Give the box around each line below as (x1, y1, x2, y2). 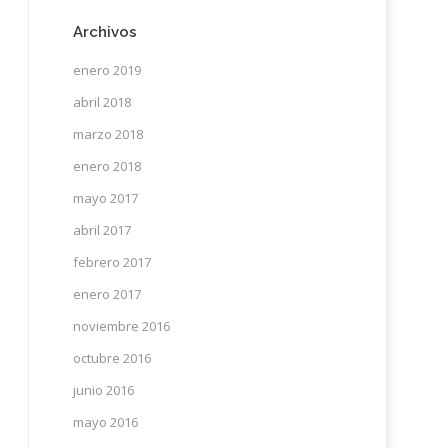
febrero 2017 (72, 253, 151, 271)
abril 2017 (72, 221, 131, 239)
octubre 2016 (72, 349, 151, 367)
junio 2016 (72, 381, 134, 399)
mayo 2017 (72, 189, 138, 207)
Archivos (72, 23, 137, 41)
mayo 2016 (72, 413, 138, 431)
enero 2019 (72, 61, 141, 79)
